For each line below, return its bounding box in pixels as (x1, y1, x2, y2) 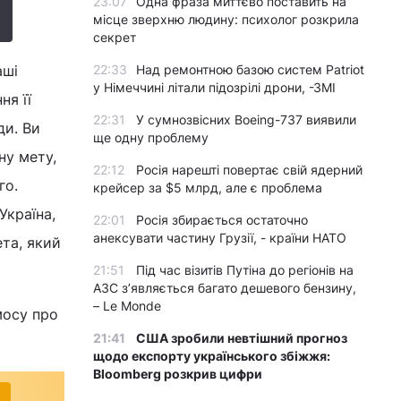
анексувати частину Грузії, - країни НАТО (93, 230, 346, 245)
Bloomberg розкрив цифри (93, 366, 262, 381)
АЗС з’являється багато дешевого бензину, (93, 280, 356, 295)
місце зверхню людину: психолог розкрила (93, 12, 359, 27)
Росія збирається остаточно (136, 212, 308, 227)
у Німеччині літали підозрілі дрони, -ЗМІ (93, 80, 336, 95)
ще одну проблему (93, 130, 209, 145)
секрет (93, 30, 136, 45)
